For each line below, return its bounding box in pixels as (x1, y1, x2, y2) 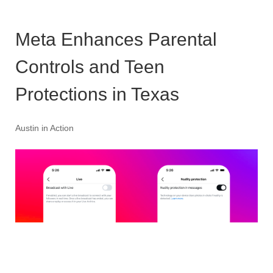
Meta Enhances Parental (15, 29, 217, 50)
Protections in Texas (15, 84, 179, 105)
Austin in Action (15, 123, 74, 133)
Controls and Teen (15, 57, 165, 77)
